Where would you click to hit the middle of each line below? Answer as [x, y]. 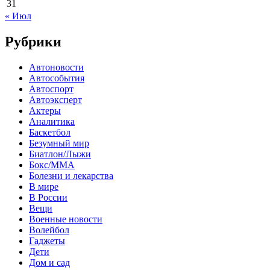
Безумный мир [59, 143]
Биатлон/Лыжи [60, 154]
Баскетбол [50, 132]
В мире [44, 186]
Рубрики [33, 41]
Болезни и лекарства [71, 175]
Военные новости [66, 219]
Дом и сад [49, 262]
